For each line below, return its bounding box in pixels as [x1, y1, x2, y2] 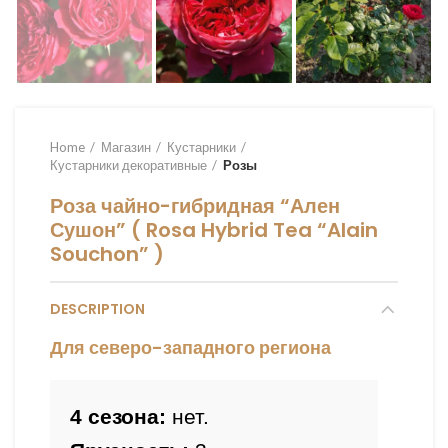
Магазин [101, 138, 151, 155]
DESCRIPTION [50, 298, 145, 319]
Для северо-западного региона [50, 334, 331, 360]
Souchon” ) [50, 239, 164, 268]
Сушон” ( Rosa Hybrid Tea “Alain [50, 215, 378, 244]
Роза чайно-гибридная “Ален [50, 191, 340, 220]
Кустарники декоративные [50, 156, 207, 173]
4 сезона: [70, 404, 166, 429]
